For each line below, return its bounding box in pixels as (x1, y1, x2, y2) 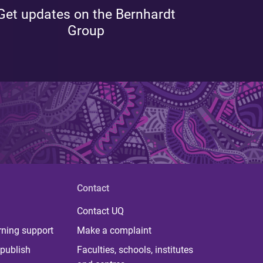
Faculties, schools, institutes (76, 244, 193, 255)
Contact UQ (76, 205, 124, 217)
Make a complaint (76, 225, 151, 236)
